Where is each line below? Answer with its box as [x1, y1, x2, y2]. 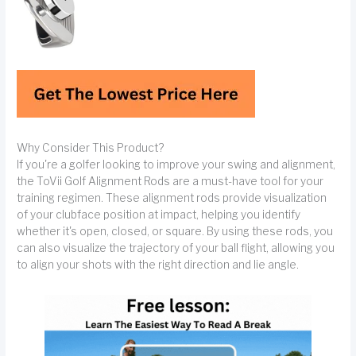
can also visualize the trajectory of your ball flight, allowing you [17, 241, 335, 254]
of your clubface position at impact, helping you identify [17, 207, 301, 221]
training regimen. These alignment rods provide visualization [17, 191, 327, 204]
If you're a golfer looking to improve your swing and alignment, [17, 157, 336, 171]
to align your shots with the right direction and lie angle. [17, 257, 300, 271]
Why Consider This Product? [17, 141, 164, 154]
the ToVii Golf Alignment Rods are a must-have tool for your [17, 174, 324, 188]
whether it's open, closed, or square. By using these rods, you [17, 224, 334, 238]
